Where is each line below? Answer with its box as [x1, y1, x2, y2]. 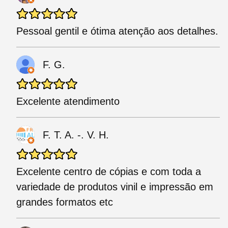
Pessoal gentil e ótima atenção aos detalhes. [16, 25, 218, 37]
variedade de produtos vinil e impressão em [16, 181, 213, 193]
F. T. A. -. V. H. [43, 129, 109, 141]
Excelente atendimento [16, 96, 120, 107]
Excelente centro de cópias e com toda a [16, 166, 201, 178]
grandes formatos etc [16, 196, 113, 208]
